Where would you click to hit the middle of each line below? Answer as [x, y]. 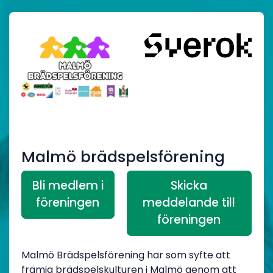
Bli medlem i [68, 186]
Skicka [189, 186]
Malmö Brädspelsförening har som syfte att [126, 255]
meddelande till [189, 203]
